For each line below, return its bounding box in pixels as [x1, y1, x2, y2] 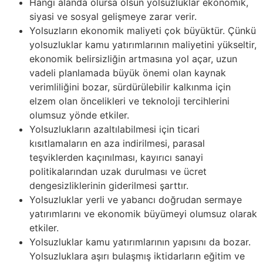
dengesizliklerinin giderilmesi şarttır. [29, 179, 188, 191]
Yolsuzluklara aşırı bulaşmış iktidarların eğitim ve [29, 249, 245, 262]
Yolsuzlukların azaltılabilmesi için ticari [29, 123, 200, 135]
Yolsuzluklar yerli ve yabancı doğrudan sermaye [29, 193, 242, 205]
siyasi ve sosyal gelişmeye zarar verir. [29, 10, 197, 22]
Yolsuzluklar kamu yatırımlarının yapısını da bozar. [29, 235, 251, 248]
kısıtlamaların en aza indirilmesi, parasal [29, 137, 205, 149]
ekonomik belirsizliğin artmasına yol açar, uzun [29, 52, 237, 65]
